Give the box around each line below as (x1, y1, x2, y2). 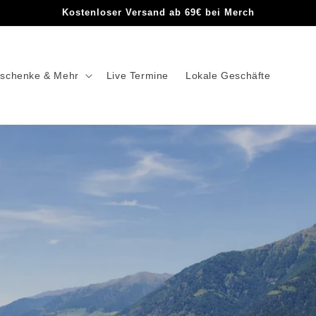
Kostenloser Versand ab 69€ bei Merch (61, 7, 255, 18)
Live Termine (106, 69, 169, 81)
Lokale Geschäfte (185, 69, 271, 81)
